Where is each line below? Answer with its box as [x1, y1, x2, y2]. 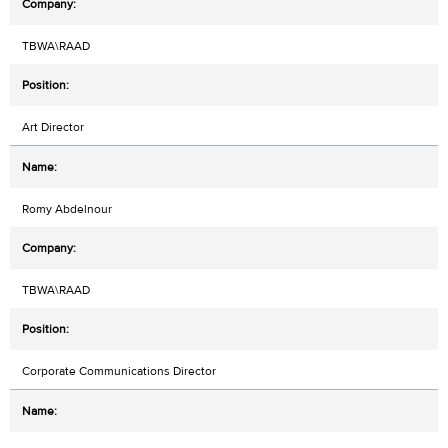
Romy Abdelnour [22, 200, 112, 217]
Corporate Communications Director [22, 362, 216, 379]
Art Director [22, 118, 84, 135]
